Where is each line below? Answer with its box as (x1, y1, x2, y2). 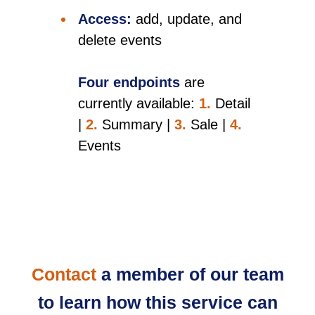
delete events (78, 32, 162, 49)
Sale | (191, 117, 226, 133)
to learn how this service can (37, 292, 278, 312)
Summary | (102, 117, 171, 133)
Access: (78, 11, 132, 27)
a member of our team (96, 264, 284, 284)
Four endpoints (78, 75, 185, 91)
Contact (31, 264, 96, 284)
